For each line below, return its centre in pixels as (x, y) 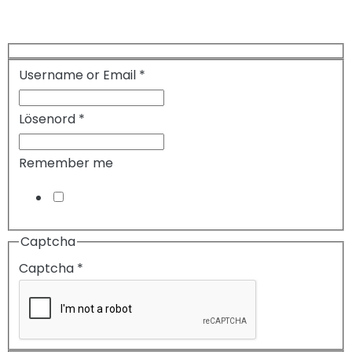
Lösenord (49, 119)
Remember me (66, 163)
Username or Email (79, 75)
